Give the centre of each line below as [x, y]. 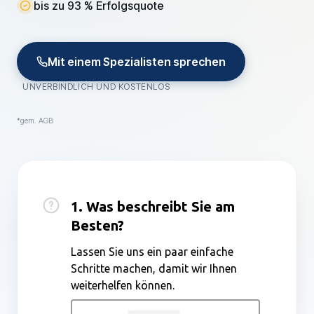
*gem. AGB [35, 121]
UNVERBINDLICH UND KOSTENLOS [96, 87]
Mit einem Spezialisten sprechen [137, 62]
